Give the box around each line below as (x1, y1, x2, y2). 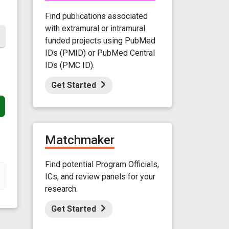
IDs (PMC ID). (44, 60, 95, 70)
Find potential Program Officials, (44, 159, 159, 169)
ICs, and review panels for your (44, 171, 155, 181)
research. (44, 184, 78, 194)
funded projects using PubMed (44, 35, 155, 45)
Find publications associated (44, 11, 148, 21)
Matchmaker (44, 132, 114, 147)
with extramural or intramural (44, 23, 145, 33)
